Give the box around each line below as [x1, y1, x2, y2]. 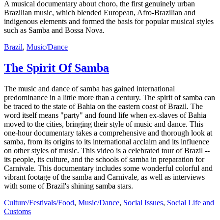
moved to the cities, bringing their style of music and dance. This [4, 119, 203, 128]
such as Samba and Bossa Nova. [4, 26, 105, 34]
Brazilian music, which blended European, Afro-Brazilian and [4, 8, 195, 17]
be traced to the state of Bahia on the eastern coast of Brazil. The [4, 102, 203, 110]
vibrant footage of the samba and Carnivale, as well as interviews [4, 172, 205, 181]
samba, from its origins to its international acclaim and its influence [4, 137, 209, 146]
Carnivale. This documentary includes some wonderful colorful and [4, 164, 213, 172]
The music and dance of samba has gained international [4, 84, 175, 93]
